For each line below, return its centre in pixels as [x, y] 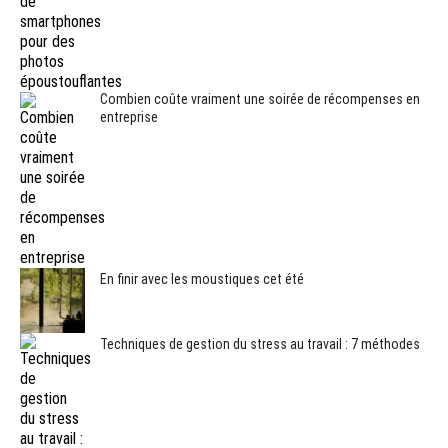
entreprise [129, 116]
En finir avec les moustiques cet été [202, 278]
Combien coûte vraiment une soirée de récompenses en [260, 98]
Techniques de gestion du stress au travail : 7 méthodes [260, 343]
